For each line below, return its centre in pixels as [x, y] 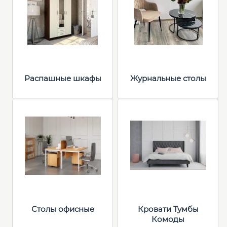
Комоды [168, 219]
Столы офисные [63, 209]
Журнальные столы [168, 78]
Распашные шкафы [63, 78]
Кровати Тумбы [168, 209]
